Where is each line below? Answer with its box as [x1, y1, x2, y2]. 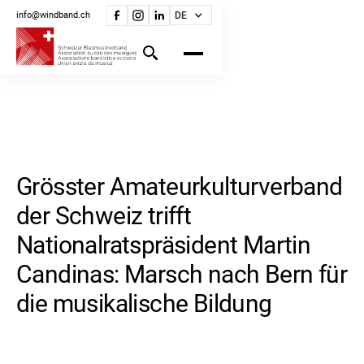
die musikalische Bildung [16, 289, 272, 318]
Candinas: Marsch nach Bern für [16, 260, 347, 288]
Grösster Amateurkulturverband [16, 172, 343, 201]
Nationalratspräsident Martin [16, 231, 311, 259]
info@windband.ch [16, 10, 90, 20]
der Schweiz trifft [16, 201, 192, 230]
